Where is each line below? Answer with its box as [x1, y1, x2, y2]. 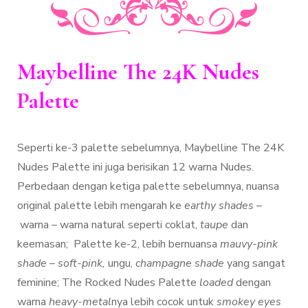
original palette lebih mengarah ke [17, 198, 184, 214]
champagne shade [135, 256, 227, 272]
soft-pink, [58, 256, 108, 272]
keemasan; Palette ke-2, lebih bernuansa [17, 236, 220, 252]
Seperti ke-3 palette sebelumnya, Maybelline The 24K [17, 140, 284, 156]
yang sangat [227, 256, 285, 272]
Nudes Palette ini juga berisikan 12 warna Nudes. [17, 159, 254, 175]
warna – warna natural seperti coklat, [20, 217, 200, 233]
